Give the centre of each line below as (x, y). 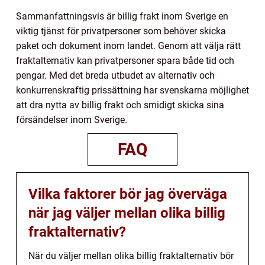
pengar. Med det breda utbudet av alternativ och (115, 76)
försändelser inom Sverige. (72, 120)
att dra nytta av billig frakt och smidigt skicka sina (120, 105)
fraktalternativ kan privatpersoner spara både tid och (125, 61)
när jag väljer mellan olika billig (127, 213)
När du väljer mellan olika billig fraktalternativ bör (131, 256)
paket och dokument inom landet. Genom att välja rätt (128, 46)
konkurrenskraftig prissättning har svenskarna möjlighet (132, 91)
